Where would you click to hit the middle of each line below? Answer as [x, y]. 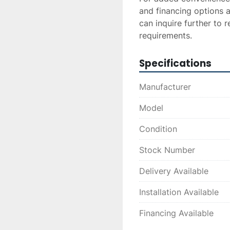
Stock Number [167, 150]
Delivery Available [174, 171]
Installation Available [179, 192]
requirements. [166, 35]
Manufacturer [165, 87]
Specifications [175, 63]
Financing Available [176, 213]
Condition [158, 129]
